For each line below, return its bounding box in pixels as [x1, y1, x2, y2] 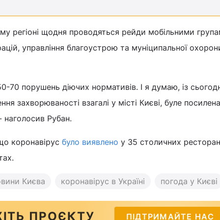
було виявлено [62, 137, 118, 147]
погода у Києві [161, 176, 218, 187]
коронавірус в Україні [61, 176, 145, 187]
